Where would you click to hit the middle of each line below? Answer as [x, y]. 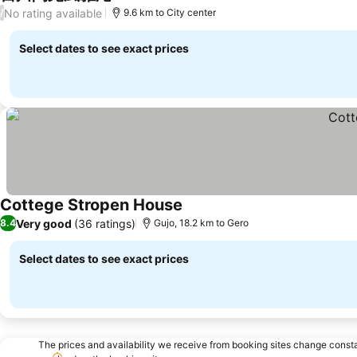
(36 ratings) [105, 223]
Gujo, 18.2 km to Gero [201, 223]
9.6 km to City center [170, 12]
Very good [44, 223]
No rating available [53, 13]
